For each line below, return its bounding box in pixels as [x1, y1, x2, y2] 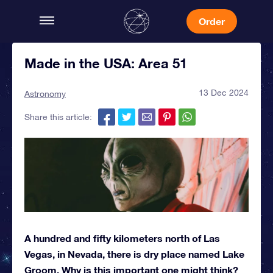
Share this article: [24, 112, 92, 122]
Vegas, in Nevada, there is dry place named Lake [24, 248, 244, 260]
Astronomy [24, 89, 66, 99]
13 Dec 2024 [199, 88, 249, 97]
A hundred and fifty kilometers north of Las [24, 232, 220, 244]
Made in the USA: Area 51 [24, 55, 187, 71]
